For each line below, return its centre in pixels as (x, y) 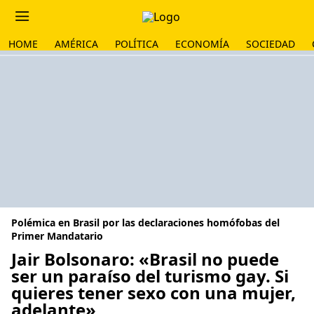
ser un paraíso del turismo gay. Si (150, 276)
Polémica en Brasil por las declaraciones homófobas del (145, 223)
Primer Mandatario (57, 236)
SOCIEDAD (271, 44)
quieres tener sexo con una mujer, (153, 293)
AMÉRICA (76, 44)
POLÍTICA (137, 44)
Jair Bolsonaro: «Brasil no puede (145, 259)
